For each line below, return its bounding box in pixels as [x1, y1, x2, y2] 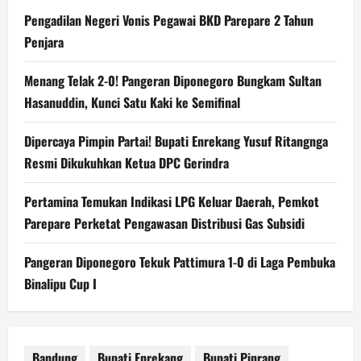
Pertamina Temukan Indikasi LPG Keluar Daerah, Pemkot [24, 191, 319, 211]
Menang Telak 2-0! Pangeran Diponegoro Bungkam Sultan [24, 70, 322, 90]
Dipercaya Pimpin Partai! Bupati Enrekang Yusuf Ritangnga [24, 131, 328, 151]
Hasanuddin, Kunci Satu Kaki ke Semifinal [24, 92, 240, 112]
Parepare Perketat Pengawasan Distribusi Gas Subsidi [24, 213, 305, 233]
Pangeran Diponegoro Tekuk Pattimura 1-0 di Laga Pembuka [24, 251, 335, 272]
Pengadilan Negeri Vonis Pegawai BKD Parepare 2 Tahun [24, 10, 313, 30]
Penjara [24, 31, 64, 52]
